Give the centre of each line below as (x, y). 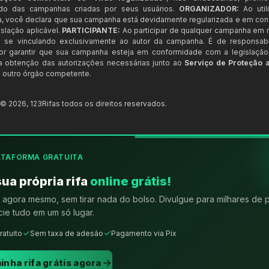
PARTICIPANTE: (91, 30)
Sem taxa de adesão (67, 233)
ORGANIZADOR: (209, 8)
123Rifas (45, 103)
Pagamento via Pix (144, 233)
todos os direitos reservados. (113, 103)
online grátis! (131, 181)
